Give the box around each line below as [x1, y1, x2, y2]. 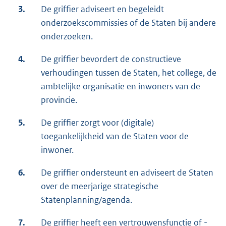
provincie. [41, 94, 77, 106]
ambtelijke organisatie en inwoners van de [41, 81, 200, 92]
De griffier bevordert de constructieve [41, 53, 181, 65]
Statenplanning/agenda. [41, 194, 132, 206]
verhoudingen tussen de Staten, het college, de [41, 67, 216, 79]
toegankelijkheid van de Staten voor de [41, 131, 189, 142]
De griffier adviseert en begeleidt [41, 4, 164, 15]
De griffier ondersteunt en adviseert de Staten [41, 167, 213, 179]
